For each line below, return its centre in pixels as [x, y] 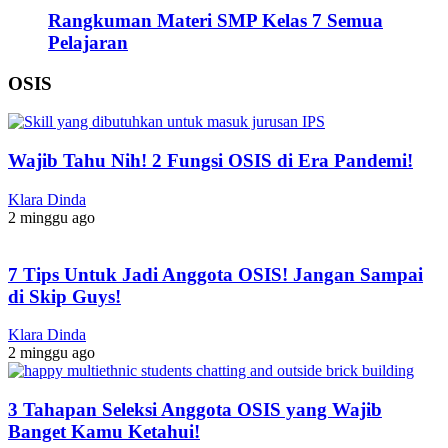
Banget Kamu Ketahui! [104, 431]
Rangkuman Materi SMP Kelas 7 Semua [215, 20]
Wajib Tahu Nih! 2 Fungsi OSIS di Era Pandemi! [210, 161]
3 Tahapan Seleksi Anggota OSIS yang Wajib [195, 409]
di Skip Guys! [64, 296]
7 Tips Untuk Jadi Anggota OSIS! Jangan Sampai [215, 274]
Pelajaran [88, 42]
